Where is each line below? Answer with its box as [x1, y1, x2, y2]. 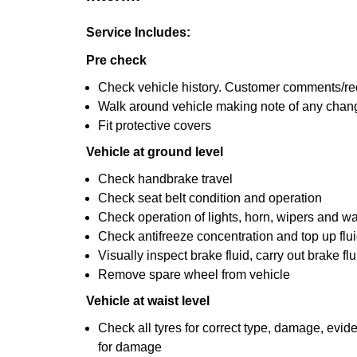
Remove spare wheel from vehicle [98, 268, 290, 281]
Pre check [86, 53, 147, 67]
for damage [98, 340, 162, 354]
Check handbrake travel [98, 172, 233, 186]
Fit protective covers [98, 119, 211, 132]
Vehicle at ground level [86, 145, 223, 159]
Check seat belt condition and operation [98, 191, 322, 205]
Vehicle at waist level [86, 294, 210, 308]
